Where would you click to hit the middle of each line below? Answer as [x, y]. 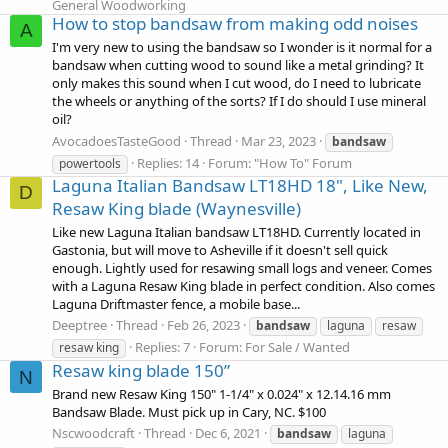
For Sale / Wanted [297, 347]
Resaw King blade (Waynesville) [176, 208]
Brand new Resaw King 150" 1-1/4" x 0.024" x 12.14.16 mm [221, 393]
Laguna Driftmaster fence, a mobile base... [176, 304]
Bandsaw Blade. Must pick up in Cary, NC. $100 [189, 411]
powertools [90, 163]
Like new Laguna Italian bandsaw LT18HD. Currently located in [236, 232]
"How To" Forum [303, 162]
